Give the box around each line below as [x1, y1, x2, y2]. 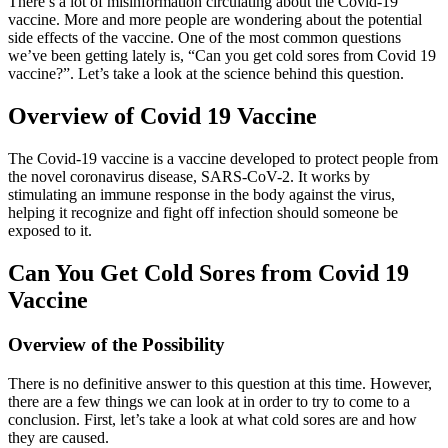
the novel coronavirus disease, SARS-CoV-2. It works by [8, 168, 370, 186]
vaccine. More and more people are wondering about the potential [8, 11, 422, 29]
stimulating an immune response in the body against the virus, [8, 186, 395, 204]
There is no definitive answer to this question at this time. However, [8, 374, 432, 392]
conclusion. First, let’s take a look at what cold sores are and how [8, 410, 417, 428]
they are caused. [8, 428, 109, 446]
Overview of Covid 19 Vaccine [8, 103, 317, 130]
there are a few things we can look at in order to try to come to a [8, 392, 410, 410]
